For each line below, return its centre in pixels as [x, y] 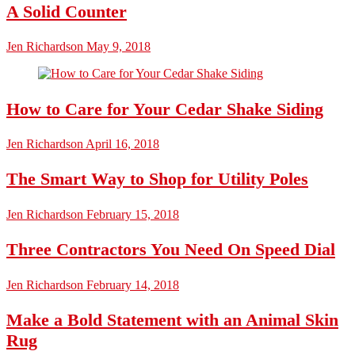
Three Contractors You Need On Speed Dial [171, 250]
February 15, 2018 [131, 214]
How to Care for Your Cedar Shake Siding [165, 109]
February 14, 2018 [131, 284]
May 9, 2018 [117, 47]
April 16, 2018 [121, 144]
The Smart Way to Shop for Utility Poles [157, 179]
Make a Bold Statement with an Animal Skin [172, 320]
